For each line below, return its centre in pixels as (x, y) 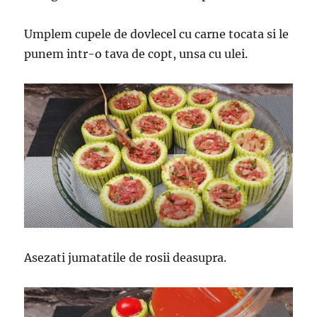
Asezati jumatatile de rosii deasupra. (126, 258)
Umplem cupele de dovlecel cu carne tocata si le (157, 34)
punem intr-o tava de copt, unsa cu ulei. (136, 54)
